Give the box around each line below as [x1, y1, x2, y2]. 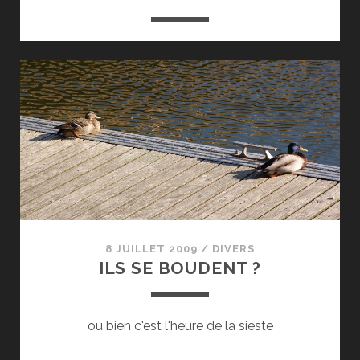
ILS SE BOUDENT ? [98, 258, 262, 279]
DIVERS [212, 243, 256, 256]
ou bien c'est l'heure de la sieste [87, 318, 273, 334]
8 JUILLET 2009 [104, 243, 198, 256]
